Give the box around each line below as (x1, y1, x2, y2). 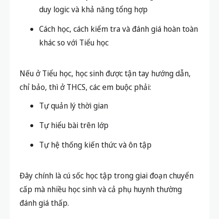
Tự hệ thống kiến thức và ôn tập (39, 139, 152, 150)
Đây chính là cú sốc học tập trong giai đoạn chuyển (20, 170, 194, 181)
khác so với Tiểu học (39, 37, 109, 48)
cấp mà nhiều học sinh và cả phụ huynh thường (20, 183, 182, 195)
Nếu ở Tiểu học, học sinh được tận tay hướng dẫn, (20, 67, 191, 79)
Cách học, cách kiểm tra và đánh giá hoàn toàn (39, 23, 198, 34)
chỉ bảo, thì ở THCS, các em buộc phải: (20, 81, 151, 92)
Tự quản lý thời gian (39, 100, 108, 111)
